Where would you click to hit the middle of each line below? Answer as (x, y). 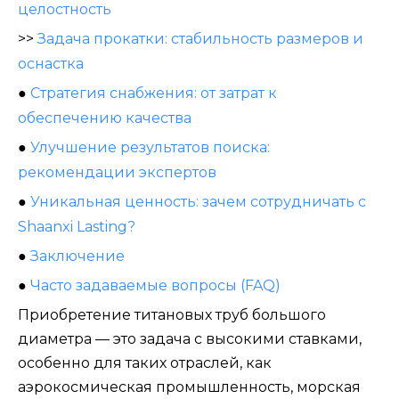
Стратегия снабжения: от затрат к (154, 94)
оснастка (51, 64)
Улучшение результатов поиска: (150, 148)
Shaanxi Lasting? (77, 227)
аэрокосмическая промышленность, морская (189, 387)
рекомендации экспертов (117, 173)
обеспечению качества (105, 118)
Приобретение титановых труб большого (172, 315)
